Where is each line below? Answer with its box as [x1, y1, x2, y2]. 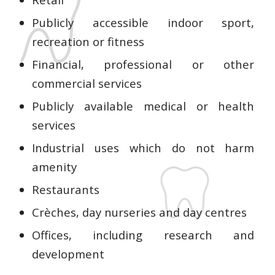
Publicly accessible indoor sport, [31, 14, 255, 30]
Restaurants [31, 181, 99, 197]
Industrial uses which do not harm [31, 139, 255, 155]
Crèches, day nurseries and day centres [31, 204, 247, 220]
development [31, 246, 104, 261]
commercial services [31, 75, 142, 91]
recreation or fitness [31, 33, 144, 49]
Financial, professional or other [31, 56, 255, 72]
